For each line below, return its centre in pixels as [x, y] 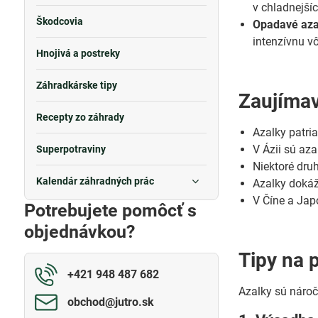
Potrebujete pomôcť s [110, 210]
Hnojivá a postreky [78, 53]
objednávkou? [79, 232]
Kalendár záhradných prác [95, 181]
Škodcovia [59, 21]
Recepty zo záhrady [80, 117]
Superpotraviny [71, 149]
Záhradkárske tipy [76, 85]
